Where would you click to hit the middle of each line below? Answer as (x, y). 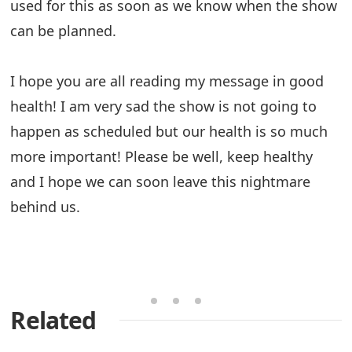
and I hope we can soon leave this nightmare (161, 181)
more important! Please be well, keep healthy (162, 156)
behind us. (46, 206)
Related (53, 320)
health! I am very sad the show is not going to (164, 106)
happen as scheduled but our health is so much (169, 131)
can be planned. (64, 30)
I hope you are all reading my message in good (167, 81)
